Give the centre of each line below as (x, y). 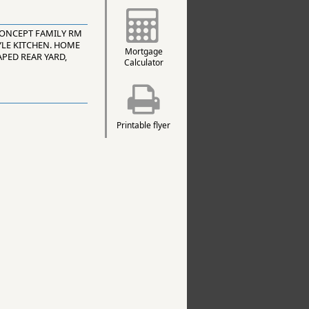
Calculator (143, 63)
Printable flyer (144, 126)
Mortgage (143, 52)
